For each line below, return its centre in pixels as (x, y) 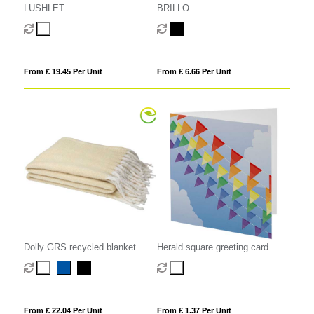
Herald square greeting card (212, 247)
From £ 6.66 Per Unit (194, 72)
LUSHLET (44, 8)
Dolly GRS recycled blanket (80, 247)
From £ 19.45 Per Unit (63, 72)
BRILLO (173, 8)
